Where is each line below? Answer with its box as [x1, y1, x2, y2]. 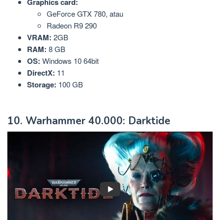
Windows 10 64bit [40, 55, 99, 66]
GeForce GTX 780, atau [47, 8, 123, 19]
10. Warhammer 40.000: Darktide [7, 113, 170, 128]
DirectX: [27, 67, 55, 79]
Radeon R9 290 [47, 20, 97, 31]
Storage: [27, 79, 56, 90]
